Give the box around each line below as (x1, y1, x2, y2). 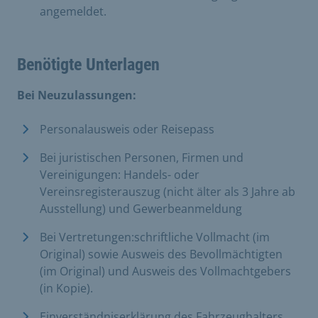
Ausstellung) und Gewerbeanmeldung (40, 200, 245, 216)
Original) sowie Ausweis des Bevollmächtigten (40, 246, 283, 262)
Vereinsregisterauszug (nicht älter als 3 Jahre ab (40, 183, 295, 199)
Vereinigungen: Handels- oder (40, 166, 199, 182)
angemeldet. (40, 3, 106, 19)
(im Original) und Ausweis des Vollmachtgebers (40, 263, 291, 279)
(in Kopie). (40, 280, 96, 296)
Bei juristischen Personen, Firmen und (40, 149, 243, 165)
